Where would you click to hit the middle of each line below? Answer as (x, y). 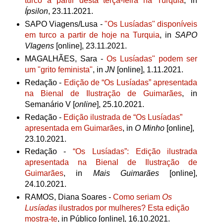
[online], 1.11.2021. (149, 69)
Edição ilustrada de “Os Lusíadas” (123, 117)
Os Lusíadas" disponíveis (153, 24)
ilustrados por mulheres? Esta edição (123, 208)
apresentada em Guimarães (73, 128)
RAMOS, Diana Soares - (69, 197)
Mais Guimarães (131, 173)
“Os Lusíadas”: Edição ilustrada (135, 152)
